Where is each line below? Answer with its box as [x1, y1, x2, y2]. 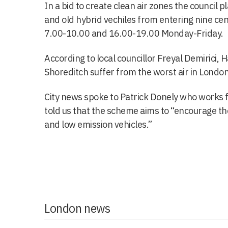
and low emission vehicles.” [44, 118, 152, 130]
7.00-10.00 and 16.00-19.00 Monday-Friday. [44, 27, 223, 39]
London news [44, 199, 110, 216]
